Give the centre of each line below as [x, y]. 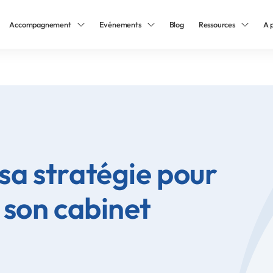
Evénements [120, 24]
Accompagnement [40, 24]
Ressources [217, 24]
